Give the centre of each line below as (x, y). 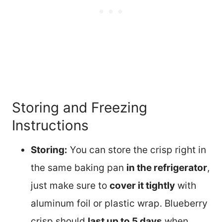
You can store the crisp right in (137, 150)
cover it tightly (142, 186)
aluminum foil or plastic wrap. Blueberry (119, 204)
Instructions (50, 126)
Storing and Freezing (80, 108)
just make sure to (70, 186)
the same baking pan (79, 168)
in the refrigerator (167, 168)
